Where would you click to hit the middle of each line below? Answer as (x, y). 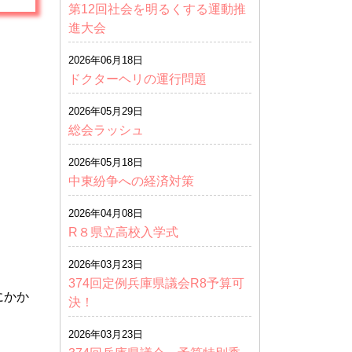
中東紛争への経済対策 (131, 181)
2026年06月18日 (106, 60)
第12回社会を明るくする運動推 (157, 9)
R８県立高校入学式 (130, 232)
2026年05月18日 (106, 162)
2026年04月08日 (106, 213)
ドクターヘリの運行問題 (137, 79)
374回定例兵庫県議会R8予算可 (156, 283)
